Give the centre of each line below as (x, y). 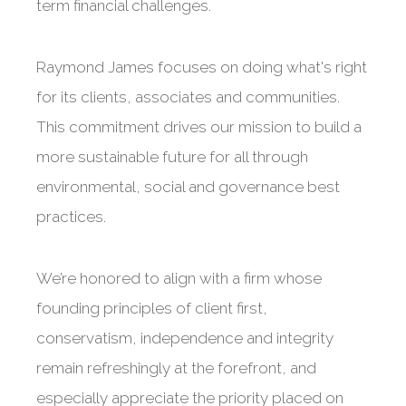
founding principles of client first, (152, 308)
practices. (71, 217)
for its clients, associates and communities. (188, 97)
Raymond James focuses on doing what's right (202, 67)
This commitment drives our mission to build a (199, 127)
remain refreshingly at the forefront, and (176, 368)
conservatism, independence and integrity (185, 338)
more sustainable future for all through (172, 157)
